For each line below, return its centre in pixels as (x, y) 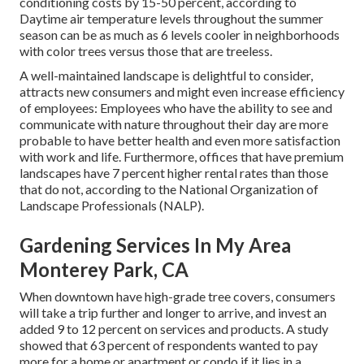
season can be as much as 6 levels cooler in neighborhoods (180, 34)
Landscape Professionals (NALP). (112, 205)
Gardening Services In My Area (155, 245)
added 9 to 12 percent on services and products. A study (174, 328)
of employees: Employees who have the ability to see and (176, 107)
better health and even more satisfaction (229, 140)
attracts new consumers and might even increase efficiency (182, 91)
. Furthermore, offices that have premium (231, 156)
